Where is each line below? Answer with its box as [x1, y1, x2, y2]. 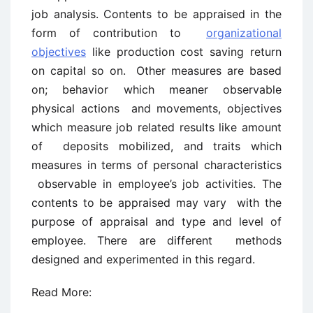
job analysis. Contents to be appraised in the [31, 7, 282, 21]
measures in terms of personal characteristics [31, 158, 282, 172]
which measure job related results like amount [31, 120, 282, 134]
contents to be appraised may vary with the [31, 196, 282, 210]
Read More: [31, 285, 92, 299]
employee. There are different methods [31, 233, 282, 247]
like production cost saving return [86, 45, 282, 59]
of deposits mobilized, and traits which [31, 139, 282, 153]
